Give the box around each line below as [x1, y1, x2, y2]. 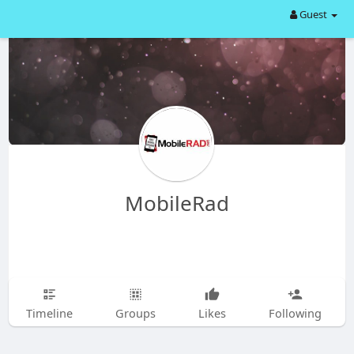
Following [268, 305, 322, 321]
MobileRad [124, 189, 229, 217]
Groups [115, 305, 156, 321]
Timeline [25, 305, 73, 321]
